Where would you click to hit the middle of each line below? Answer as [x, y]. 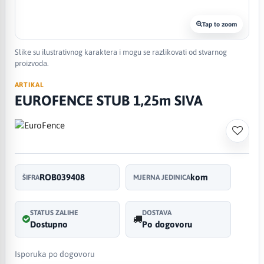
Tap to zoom [220, 24]
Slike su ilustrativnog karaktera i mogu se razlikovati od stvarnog [121, 52]
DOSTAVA [157, 212]
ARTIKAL [29, 85]
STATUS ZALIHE [54, 212]
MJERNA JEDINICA [162, 177]
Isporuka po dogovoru [55, 254]
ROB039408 [62, 177]
